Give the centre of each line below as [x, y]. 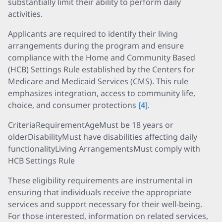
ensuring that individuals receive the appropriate [100, 192]
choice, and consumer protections [73, 105]
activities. [25, 14]
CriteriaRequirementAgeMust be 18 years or [91, 125]
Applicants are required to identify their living [93, 34]
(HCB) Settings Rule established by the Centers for [101, 69]
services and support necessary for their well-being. [105, 204]
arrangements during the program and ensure [96, 46]
